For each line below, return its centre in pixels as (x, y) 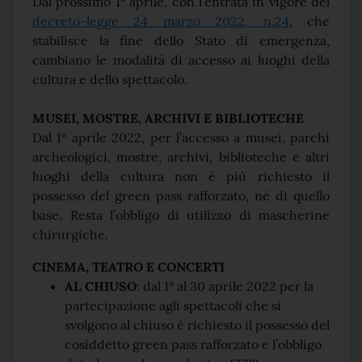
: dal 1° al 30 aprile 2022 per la (225, 286)
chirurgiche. (70, 235)
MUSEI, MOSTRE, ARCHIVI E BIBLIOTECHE (168, 118)
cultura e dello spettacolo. (110, 80)
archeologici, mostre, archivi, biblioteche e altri (181, 157)
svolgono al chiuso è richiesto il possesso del (197, 325)
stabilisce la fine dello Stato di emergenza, (181, 41)
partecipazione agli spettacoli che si (173, 306)
